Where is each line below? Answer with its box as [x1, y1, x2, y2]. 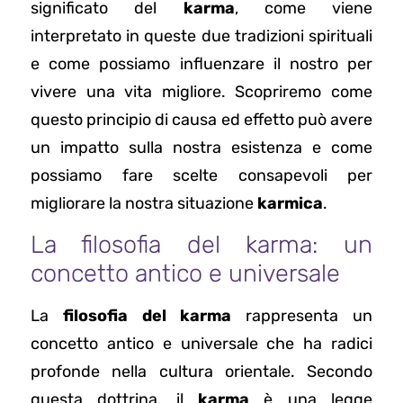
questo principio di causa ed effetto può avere [31, 109, 372, 130]
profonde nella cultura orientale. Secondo [31, 362, 372, 382]
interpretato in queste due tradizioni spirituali [31, 25, 372, 46]
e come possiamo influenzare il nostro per [31, 53, 372, 74]
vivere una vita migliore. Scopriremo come [31, 81, 372, 102]
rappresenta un [231, 306, 373, 327]
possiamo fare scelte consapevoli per [31, 165, 372, 185]
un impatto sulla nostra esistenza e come [31, 137, 372, 157]
